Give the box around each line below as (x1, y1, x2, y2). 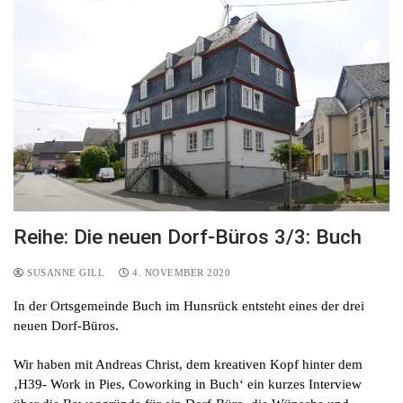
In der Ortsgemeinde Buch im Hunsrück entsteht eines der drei (13, 299, 364, 314)
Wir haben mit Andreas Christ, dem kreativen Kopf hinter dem (13, 357, 363, 372)
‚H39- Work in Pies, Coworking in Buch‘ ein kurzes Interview (13, 377, 362, 392)
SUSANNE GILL (23, 267, 104, 279)
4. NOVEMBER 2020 (132, 267, 230, 279)
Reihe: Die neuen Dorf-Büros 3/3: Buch (13, 225, 362, 249)
